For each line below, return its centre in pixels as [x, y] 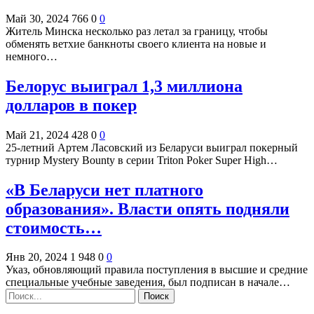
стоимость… [54, 227]
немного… [32, 56]
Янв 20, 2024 [36, 257]
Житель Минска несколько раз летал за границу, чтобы [137, 31]
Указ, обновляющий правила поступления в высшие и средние [157, 270]
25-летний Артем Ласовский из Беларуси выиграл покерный [152, 147]
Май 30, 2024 [37, 18]
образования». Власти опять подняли [148, 209]
